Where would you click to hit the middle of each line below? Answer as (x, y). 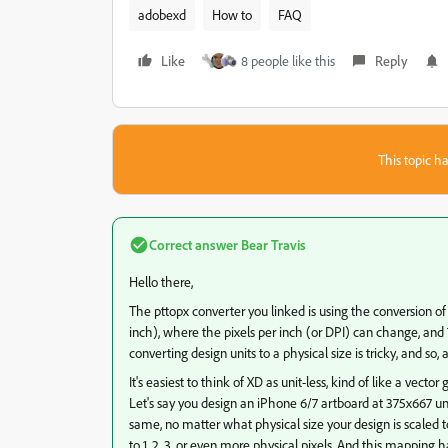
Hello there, (161, 281)
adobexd (162, 14)
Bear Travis (272, 244)
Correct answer (193, 244)
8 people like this (288, 60)
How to (232, 14)
